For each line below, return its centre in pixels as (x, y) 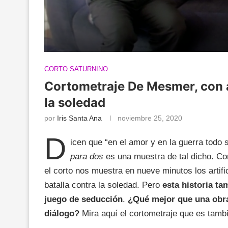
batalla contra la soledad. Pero (103, 185)
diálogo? (62, 213)
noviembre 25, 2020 (150, 118)
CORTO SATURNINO (76, 69)
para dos (87, 156)
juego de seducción (83, 199)
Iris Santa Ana (79, 118)
